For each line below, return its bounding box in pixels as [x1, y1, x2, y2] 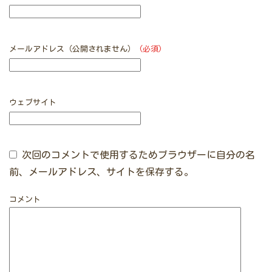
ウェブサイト [9, 98, 56, 107]
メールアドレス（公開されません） [9, 45, 139, 53]
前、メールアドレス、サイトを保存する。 [9, 167, 194, 177]
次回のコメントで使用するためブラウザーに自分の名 [22, 150, 255, 160]
